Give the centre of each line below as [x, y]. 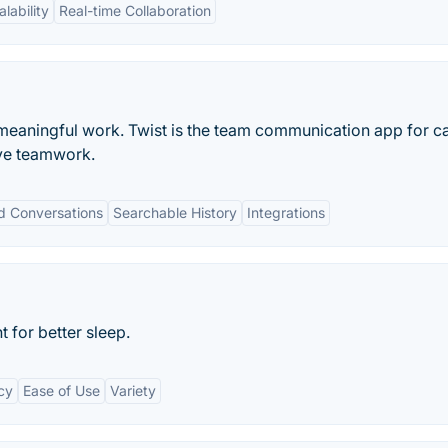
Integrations [286, 212]
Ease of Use [61, 390]
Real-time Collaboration [135, 10]
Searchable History [175, 212]
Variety [133, 390]
